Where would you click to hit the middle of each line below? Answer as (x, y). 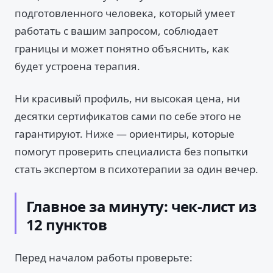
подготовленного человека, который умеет (125, 13)
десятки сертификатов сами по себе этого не (128, 116)
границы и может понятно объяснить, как (122, 48)
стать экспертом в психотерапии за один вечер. (136, 169)
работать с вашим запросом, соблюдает (116, 31)
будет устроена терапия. (77, 66)
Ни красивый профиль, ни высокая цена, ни (127, 98)
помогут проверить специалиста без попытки (131, 151)
